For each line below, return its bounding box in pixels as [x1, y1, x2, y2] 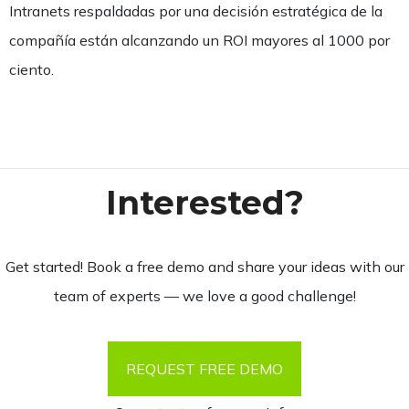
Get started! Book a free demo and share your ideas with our [5, 257, 404, 276]
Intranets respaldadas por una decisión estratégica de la [9, 2, 383, 20]
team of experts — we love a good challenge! [53, 287, 356, 305]
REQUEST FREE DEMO [126, 360, 283, 378]
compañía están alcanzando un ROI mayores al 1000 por [9, 31, 390, 49]
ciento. [9, 60, 54, 79]
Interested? [105, 183, 304, 223]
